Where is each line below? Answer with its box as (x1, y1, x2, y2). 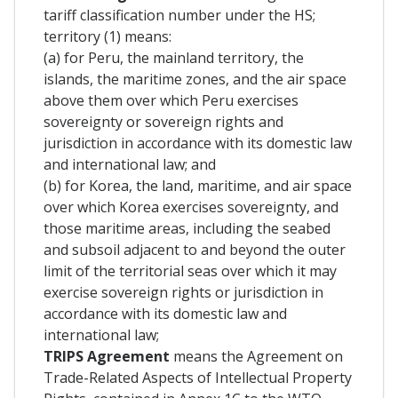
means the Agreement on (173, 346, 343, 366)
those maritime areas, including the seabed (44, 218, 330, 238)
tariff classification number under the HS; (44, 4, 315, 25)
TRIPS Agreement (44, 346, 173, 366)
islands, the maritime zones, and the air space (44, 68, 346, 89)
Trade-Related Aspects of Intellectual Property (44, 367, 352, 387)
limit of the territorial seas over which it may (44, 260, 337, 281)
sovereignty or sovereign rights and (44, 111, 283, 131)
